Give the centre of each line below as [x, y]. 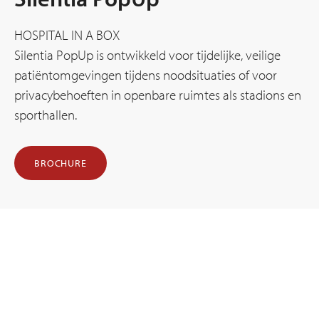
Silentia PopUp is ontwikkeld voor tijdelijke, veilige [147, 55]
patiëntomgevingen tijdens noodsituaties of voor [146, 75]
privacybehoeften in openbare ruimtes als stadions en [158, 95]
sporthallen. [46, 115]
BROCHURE [61, 163]
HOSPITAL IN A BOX [67, 35]
